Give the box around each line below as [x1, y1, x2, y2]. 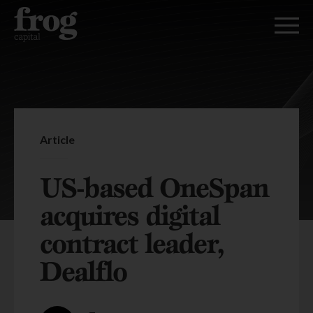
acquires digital [40, 198, 219, 232]
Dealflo [40, 254, 126, 288]
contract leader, [40, 226, 224, 260]
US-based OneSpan [40, 170, 268, 204]
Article [40, 133, 75, 146]
